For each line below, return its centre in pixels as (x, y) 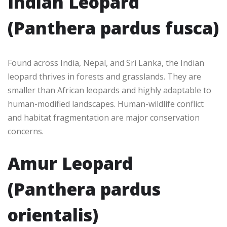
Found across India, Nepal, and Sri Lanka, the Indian (106, 63)
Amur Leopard (70, 163)
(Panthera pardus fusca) (113, 28)
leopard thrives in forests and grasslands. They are (104, 76)
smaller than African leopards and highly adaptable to (109, 90)
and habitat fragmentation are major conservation (104, 117)
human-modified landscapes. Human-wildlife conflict (106, 104)
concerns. (26, 131)
